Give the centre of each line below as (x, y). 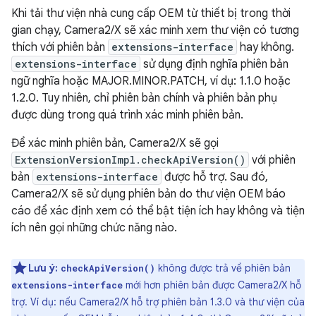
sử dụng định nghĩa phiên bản (214, 64)
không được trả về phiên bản (223, 268)
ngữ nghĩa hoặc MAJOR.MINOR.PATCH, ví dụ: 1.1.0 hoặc (151, 81)
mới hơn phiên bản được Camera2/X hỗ (212, 285)
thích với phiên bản (60, 47)
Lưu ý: (43, 268)
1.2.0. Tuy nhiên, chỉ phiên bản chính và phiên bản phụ (144, 98)
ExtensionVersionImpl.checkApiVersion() (130, 159)
